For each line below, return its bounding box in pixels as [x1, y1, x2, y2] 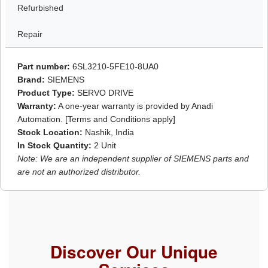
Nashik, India [82, 127, 134, 138]
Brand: [17, 75, 45, 85]
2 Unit [91, 141, 116, 151]
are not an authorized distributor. [17, 167, 141, 177]
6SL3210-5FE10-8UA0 [69, 62, 159, 72]
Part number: [17, 62, 70, 72]
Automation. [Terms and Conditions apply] [17, 114, 175, 124]
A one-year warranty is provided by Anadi [56, 101, 213, 111]
